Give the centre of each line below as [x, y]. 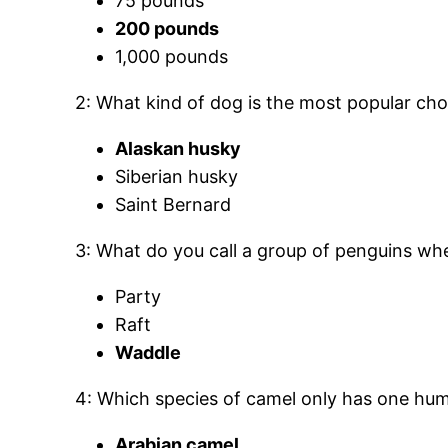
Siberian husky [177, 177]
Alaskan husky [178, 149]
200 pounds [167, 29]
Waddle [148, 353]
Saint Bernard [173, 205]
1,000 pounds [172, 57]
